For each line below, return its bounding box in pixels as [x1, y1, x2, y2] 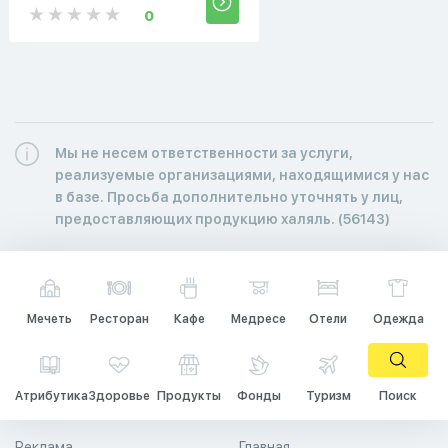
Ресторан [89, 311, 149, 326]
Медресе [231, 311, 287, 326]
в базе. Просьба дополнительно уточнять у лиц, [55, 188, 403, 205]
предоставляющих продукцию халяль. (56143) [55, 210, 390, 227]
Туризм [305, 388, 351, 403]
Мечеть [27, 311, 73, 326]
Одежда [372, 311, 424, 326]
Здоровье [88, 388, 150, 403]
